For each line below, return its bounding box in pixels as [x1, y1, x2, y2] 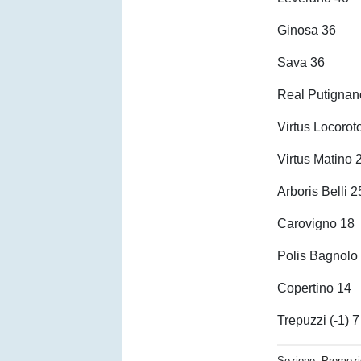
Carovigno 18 [277, 217, 355, 230]
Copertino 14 [277, 281, 352, 295]
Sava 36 [277, 56, 326, 69]
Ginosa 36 [277, 23, 337, 37]
